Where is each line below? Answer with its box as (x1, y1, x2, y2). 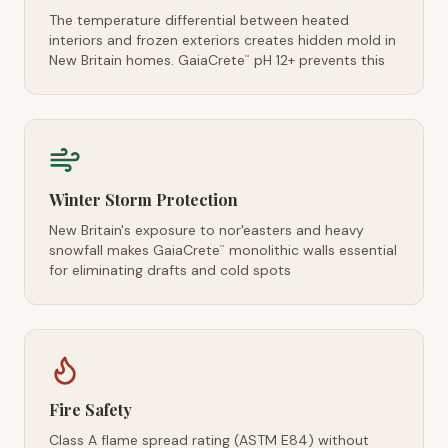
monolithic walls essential (225, 241, 397, 259)
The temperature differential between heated (49, 11, 349, 29)
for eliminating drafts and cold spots (49, 261, 291, 279)
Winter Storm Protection (49, 189, 238, 210)
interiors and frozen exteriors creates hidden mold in (49, 31, 396, 49)
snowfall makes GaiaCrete (49, 241, 220, 259)
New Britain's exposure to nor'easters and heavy (49, 221, 364, 239)
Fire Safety (49, 399, 132, 420)
